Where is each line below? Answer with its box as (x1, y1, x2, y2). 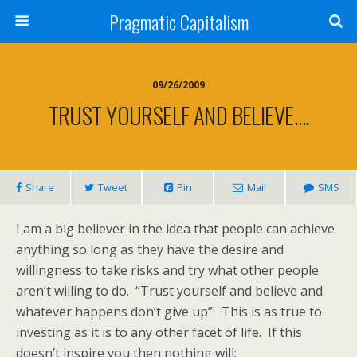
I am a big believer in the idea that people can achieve (16, 220, 335, 237)
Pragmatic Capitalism (108, 7, 249, 36)
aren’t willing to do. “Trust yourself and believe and (16, 282, 323, 300)
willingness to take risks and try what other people (16, 261, 319, 279)
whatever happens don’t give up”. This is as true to (16, 303, 322, 320)
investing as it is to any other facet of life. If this (16, 324, 302, 341)
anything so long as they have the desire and (16, 241, 284, 258)
